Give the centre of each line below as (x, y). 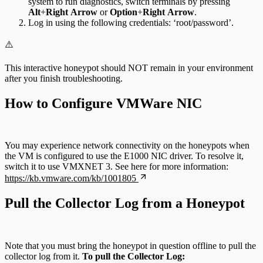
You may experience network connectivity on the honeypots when (127, 146)
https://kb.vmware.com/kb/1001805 (70, 178)
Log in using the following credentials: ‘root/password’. (131, 22)
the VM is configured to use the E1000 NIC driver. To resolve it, (124, 156)
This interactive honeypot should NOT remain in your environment (129, 68)
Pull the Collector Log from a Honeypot (125, 203)
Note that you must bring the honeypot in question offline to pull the (130, 246)
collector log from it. (43, 257)
